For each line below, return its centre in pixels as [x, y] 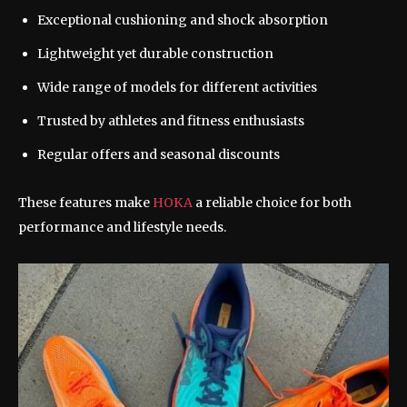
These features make [85, 202]
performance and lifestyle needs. [122, 227]
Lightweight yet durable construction [155, 53]
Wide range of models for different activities [177, 87]
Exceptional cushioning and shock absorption [183, 20]
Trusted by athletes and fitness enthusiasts [171, 120]
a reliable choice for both [273, 202]
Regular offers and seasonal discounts [159, 154]
